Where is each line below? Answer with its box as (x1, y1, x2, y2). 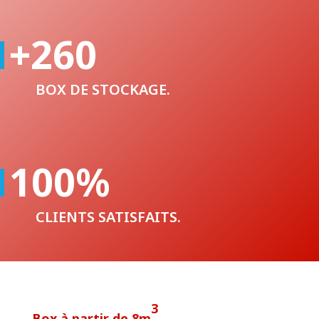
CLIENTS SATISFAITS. (36, 263, 181, 283)
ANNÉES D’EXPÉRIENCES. (36, 9, 204, 28)
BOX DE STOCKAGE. (36, 136, 170, 156)
